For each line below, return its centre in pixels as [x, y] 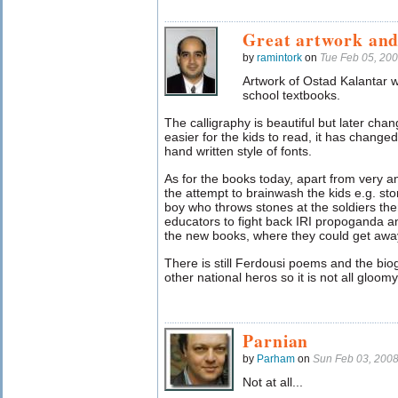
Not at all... [273, 382]
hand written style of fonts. [238, 151]
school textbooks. [291, 95]
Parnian [276, 341]
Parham [276, 359]
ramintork [279, 58]
